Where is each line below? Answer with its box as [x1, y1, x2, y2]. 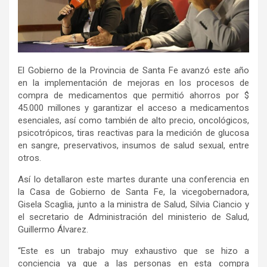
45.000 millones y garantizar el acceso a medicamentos [18, 102, 249, 113]
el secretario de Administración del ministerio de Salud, [18, 211, 249, 222]
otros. [18, 152, 41, 163]
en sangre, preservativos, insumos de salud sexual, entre [18, 139, 249, 151]
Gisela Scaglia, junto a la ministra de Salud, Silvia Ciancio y [18, 198, 249, 210]
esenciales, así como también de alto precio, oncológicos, [18, 114, 249, 126]
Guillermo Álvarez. [18, 223, 88, 235]
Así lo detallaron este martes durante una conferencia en [18, 173, 249, 185]
